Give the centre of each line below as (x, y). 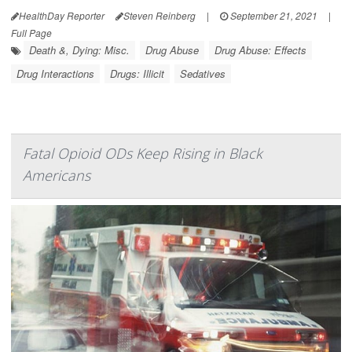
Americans (57, 176)
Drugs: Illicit (137, 74)
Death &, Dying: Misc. (79, 50)
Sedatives (203, 74)
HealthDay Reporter (62, 16)
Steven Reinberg (159, 16)
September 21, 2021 (273, 16)
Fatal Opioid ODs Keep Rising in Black (143, 154)
